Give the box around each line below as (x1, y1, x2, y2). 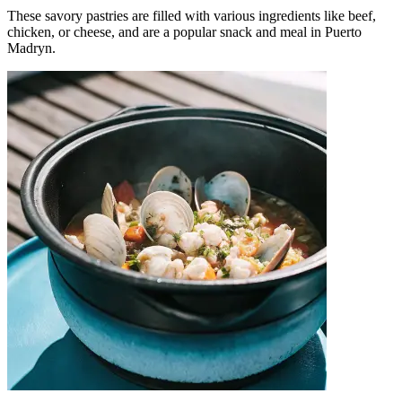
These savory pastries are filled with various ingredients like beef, (7, 8, 376, 24)
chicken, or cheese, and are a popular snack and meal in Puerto (7, 24, 362, 40)
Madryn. (7, 40, 56, 57)
